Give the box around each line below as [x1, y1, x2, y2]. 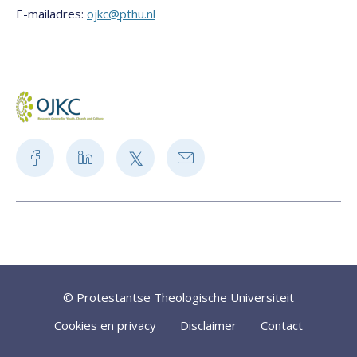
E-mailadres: [16, 6, 87, 22]
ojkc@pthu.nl [87, 6, 155, 22]
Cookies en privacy [54, 317, 156, 333]
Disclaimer [180, 317, 237, 333]
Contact [261, 317, 303, 333]
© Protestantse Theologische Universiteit [63, 289, 294, 305]
